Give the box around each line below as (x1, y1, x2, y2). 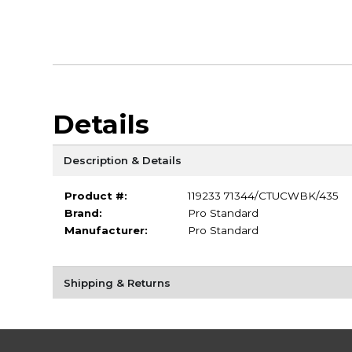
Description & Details (63, 153, 181, 167)
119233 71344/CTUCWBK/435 (187, 189, 339, 202)
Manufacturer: (64, 223, 148, 236)
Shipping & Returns (63, 276, 170, 289)
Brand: (64, 206, 102, 219)
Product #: (64, 189, 127, 202)
